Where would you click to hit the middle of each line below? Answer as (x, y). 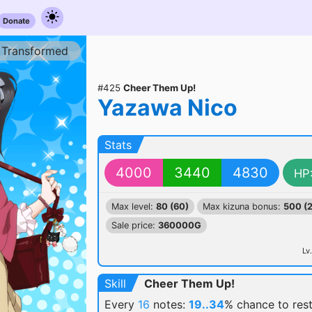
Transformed (35, 51)
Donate (16, 21)
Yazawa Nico (167, 108)
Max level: (134, 206)
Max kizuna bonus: (243, 206)
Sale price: (135, 225)
